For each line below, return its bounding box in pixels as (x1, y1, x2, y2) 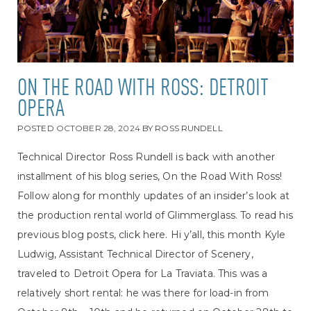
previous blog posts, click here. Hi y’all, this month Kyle (17, 228, 286, 242)
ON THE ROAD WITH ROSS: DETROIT (17, 77, 269, 101)
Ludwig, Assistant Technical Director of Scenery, (17, 248, 253, 261)
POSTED (17, 123, 56, 134)
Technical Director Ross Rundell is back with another (17, 151, 276, 164)
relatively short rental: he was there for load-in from (17, 287, 269, 300)
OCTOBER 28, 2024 (56, 123, 140, 134)
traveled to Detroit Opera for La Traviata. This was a (17, 267, 268, 280)
